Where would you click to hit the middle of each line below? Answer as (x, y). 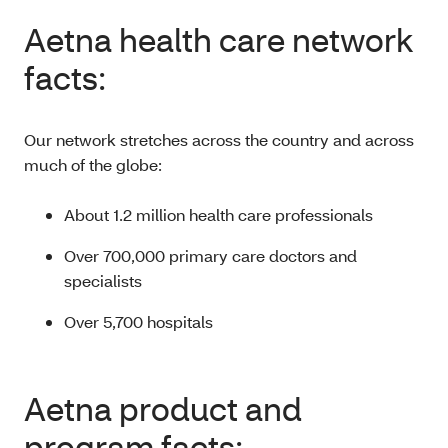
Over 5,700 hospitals (140, 321)
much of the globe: (93, 164)
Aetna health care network (218, 39)
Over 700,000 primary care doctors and (210, 255)
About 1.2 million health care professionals (218, 214)
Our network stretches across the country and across (219, 139)
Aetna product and (163, 408)
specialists (103, 280)
